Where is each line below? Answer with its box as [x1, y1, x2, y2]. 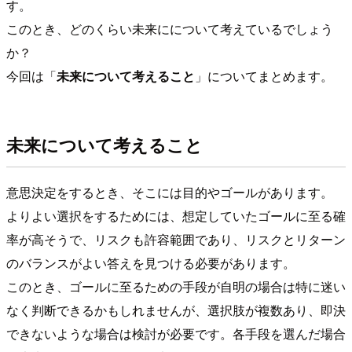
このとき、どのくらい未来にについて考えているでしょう [6, 19, 333, 38]
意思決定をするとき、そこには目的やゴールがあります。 [6, 183, 333, 202]
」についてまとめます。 [195, 66, 333, 85]
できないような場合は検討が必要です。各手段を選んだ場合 [6, 324, 346, 343]
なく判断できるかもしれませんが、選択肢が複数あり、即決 [6, 301, 346, 320]
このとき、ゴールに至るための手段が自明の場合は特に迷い [6, 277, 346, 296]
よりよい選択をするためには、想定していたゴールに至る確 [6, 207, 346, 225]
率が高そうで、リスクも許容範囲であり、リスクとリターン [6, 230, 346, 249]
